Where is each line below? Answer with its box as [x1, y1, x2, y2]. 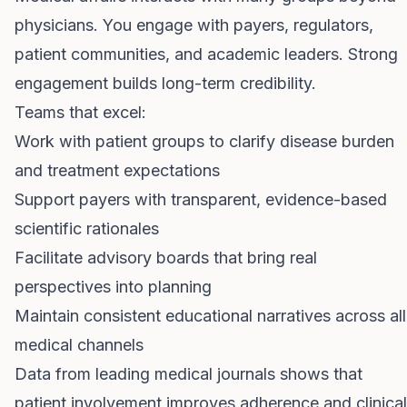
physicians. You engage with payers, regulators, [15, 15, 373, 35]
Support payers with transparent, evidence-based [15, 190, 387, 209]
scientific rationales [15, 219, 159, 238]
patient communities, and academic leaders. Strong [15, 45, 398, 64]
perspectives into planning [15, 277, 212, 296]
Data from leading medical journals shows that [15, 364, 362, 383]
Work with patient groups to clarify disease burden [15, 132, 394, 151]
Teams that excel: [15, 103, 146, 122]
